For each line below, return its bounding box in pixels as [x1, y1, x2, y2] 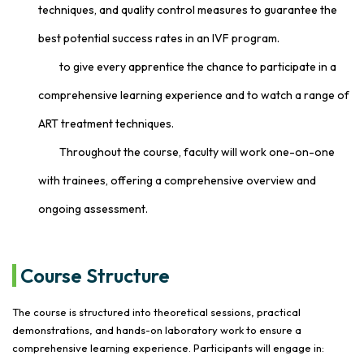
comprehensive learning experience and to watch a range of [38, 87, 349, 102]
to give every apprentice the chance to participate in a [56, 58, 336, 74]
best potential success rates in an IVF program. [38, 30, 279, 45]
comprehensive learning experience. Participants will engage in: [12, 340, 324, 354]
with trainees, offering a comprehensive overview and [38, 172, 316, 188]
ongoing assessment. [38, 201, 148, 216]
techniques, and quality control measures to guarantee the [38, 2, 337, 17]
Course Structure [20, 262, 170, 288]
